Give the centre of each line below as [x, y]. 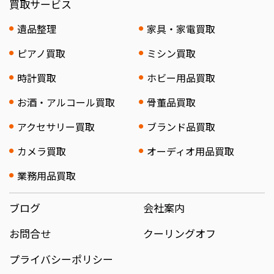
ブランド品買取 [181, 127]
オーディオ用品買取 [190, 151]
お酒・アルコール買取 [66, 102]
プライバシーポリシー [61, 259]
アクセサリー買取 [56, 127]
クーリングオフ [180, 233]
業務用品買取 [46, 176]
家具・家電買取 [181, 29]
